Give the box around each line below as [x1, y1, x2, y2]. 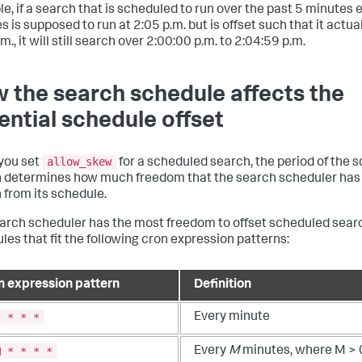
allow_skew [47, 155, 112, 169]
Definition [194, 279, 251, 293]
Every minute [194, 311, 270, 325]
